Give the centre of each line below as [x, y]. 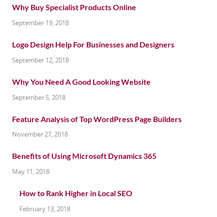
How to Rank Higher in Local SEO [76, 193]
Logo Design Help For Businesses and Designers [93, 45]
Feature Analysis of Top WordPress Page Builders [97, 119]
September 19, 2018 [40, 23]
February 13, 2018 [45, 209]
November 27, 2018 [40, 134]
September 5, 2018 [39, 97]
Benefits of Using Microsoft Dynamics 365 [84, 156]
